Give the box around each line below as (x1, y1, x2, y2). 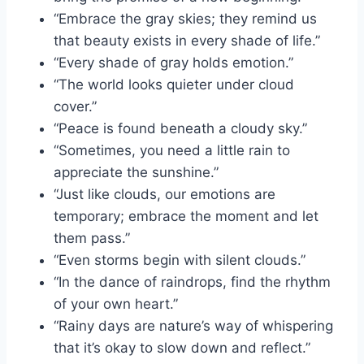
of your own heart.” (54, 296, 178, 313)
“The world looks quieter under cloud (54, 76, 294, 93)
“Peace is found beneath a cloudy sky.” (54, 120, 307, 137)
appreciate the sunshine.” (54, 164, 219, 181)
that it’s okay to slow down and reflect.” (54, 340, 310, 357)
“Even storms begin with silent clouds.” (54, 252, 305, 269)
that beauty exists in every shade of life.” (54, 32, 320, 50)
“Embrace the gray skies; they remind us (54, 11, 317, 28)
